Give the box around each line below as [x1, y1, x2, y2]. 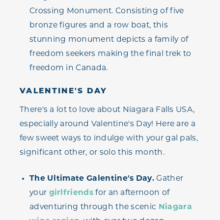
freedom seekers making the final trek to [29, 50, 192, 58]
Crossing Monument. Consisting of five [29, 7, 184, 16]
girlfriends [49, 189, 93, 197]
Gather [154, 175, 184, 183]
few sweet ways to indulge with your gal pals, [20, 135, 198, 143]
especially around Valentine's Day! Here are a [20, 120, 196, 129]
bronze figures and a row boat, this [29, 22, 168, 30]
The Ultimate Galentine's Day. [29, 175, 155, 183]
